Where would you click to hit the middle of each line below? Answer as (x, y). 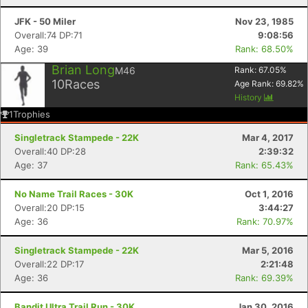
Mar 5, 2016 (268, 250)
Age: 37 (31, 165)
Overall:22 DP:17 (49, 264)
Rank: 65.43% (264, 165)
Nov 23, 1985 (264, 21)
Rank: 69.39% (264, 278)
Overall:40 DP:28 (50, 151)
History (249, 97)
